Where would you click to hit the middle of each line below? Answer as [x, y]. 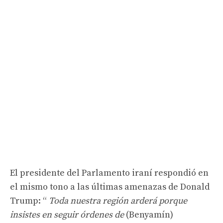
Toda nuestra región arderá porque [118, 201]
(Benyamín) [150, 215]
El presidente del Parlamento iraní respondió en [109, 173]
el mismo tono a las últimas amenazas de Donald [110, 187]
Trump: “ [29, 201]
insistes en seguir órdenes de [68, 215]
